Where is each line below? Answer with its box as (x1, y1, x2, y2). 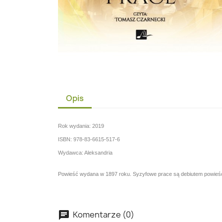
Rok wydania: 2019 (58, 122, 104, 129)
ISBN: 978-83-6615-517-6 (58, 136, 120, 142)
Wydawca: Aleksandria (58, 149, 112, 156)
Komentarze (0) (71, 209, 134, 220)
